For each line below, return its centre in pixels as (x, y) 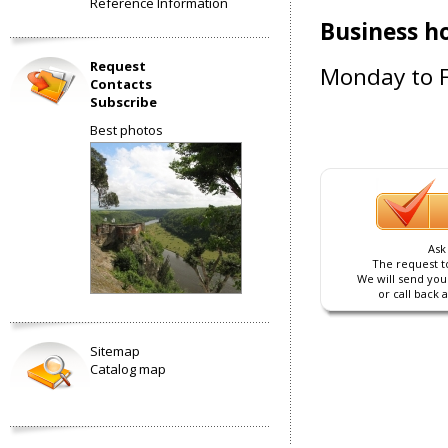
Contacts (121, 84)
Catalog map (128, 369)
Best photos (126, 130)
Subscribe (123, 102)
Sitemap (115, 351)
